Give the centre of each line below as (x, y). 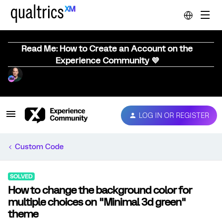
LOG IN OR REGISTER (174, 115)
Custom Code (39, 147)
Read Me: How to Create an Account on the (107, 49)
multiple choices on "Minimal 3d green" (97, 202)
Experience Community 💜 (107, 60)
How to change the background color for (100, 190)
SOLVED (21, 176)
